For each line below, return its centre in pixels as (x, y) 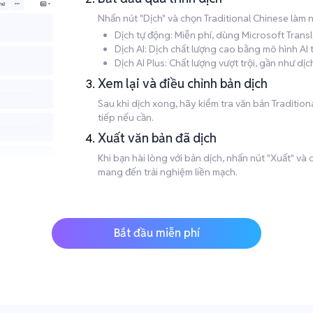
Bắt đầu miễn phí (156, 233)
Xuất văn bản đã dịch (157, 138)
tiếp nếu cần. (126, 117)
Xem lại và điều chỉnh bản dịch (183, 83)
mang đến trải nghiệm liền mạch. (168, 172)
